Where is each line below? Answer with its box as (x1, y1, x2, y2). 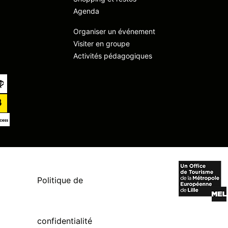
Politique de (37, 175, 83, 185)
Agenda (73, 7, 99, 15)
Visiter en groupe (73, 39, 130, 48)
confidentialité (37, 216, 93, 226)
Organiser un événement (73, 27, 155, 36)
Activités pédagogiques (73, 51, 152, 60)
